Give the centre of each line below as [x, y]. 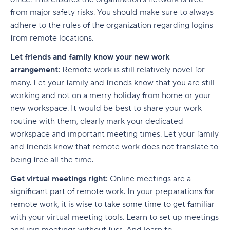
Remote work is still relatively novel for [132, 70]
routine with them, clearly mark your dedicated [97, 121]
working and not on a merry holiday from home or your [111, 95]
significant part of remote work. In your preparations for [112, 191]
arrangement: [35, 70]
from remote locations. [53, 38]
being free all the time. [52, 160]
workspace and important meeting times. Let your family [114, 134]
